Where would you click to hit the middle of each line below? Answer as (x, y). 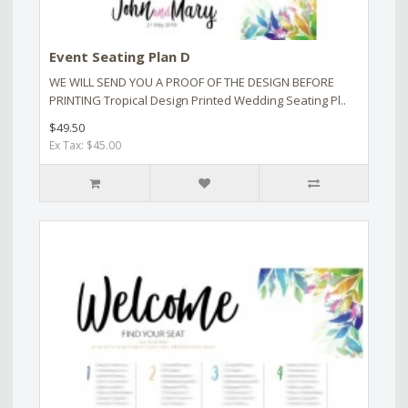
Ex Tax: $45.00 (85, 145)
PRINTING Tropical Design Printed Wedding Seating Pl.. (198, 100)
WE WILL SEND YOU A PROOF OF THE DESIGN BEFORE (192, 82)
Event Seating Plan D (120, 56)
